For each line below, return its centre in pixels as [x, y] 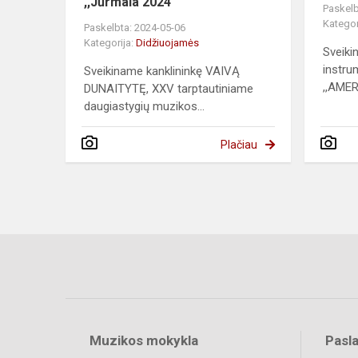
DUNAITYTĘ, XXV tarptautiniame [169, 89]
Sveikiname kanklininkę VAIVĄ [162, 72]
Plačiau [239, 145]
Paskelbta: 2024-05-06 [135, 28]
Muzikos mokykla [144, 341]
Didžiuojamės [167, 43]
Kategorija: [110, 43]
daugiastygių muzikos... [144, 107]
